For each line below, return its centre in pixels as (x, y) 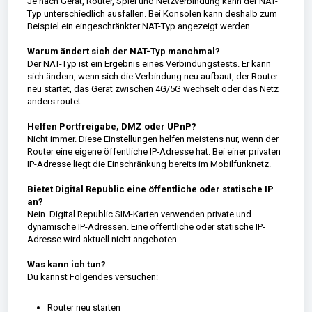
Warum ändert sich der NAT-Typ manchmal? (123, 51)
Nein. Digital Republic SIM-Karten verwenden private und (139, 214)
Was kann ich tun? (66, 264)
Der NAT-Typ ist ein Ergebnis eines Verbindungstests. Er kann (149, 63)
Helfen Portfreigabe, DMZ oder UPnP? (111, 126)
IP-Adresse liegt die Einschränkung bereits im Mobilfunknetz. (149, 164)
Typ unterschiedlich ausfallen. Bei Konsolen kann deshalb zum (152, 13)
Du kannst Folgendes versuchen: (92, 276)
